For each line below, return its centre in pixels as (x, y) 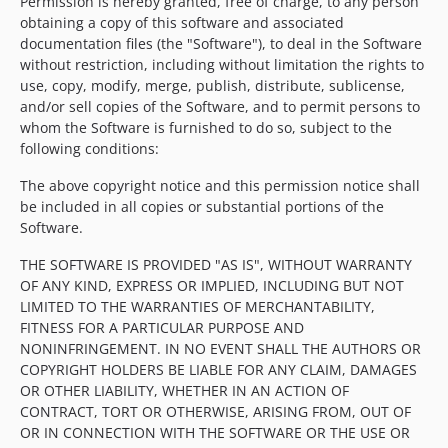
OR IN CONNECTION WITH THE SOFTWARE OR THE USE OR (215, 433)
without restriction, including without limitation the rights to (222, 65)
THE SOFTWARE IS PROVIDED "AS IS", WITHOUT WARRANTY (216, 265)
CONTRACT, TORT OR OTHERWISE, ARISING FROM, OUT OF (215, 412)
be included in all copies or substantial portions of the (202, 207)
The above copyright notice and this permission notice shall (220, 186)
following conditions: (89, 149)
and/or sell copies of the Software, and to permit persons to (220, 107)
